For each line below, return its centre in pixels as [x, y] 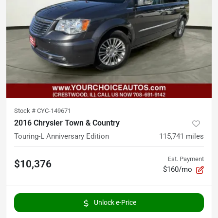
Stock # [26, 111]
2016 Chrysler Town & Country [67, 123]
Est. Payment [186, 159]
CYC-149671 [54, 111]
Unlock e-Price [115, 203]
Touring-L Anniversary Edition [62, 136]
